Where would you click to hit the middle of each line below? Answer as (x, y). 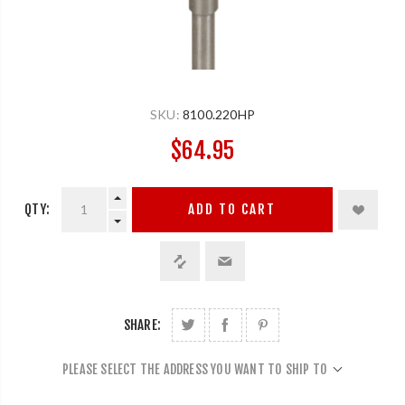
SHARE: (142, 325)
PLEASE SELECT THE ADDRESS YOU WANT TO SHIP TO (195, 369)
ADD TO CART (232, 210)
